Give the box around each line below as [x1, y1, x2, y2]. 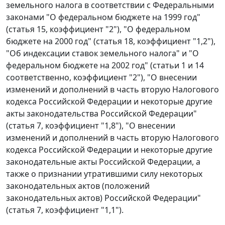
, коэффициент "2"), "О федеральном [46, 24, 190, 35]
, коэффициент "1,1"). [41, 204, 124, 216]
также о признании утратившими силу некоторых [6, 168, 202, 180]
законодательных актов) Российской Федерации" [6, 192, 201, 204]
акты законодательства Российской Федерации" [6, 108, 197, 120]
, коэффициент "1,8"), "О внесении [41, 120, 175, 132]
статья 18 [96, 36, 133, 47]
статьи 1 [153, 60, 186, 71]
